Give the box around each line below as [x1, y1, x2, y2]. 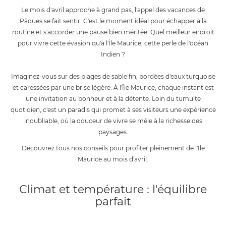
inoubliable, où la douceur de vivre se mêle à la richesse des [24, 117, 202, 125]
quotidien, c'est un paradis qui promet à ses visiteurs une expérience [10, 106, 216, 114]
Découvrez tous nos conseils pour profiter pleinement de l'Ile [21, 144, 205, 152]
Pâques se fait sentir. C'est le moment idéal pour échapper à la [19, 17, 207, 25]
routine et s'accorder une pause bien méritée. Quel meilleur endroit [12, 28, 214, 36]
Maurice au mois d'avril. [78, 155, 148, 163]
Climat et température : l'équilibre [19, 183, 207, 197]
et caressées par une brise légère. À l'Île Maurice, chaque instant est [12, 84, 214, 92]
